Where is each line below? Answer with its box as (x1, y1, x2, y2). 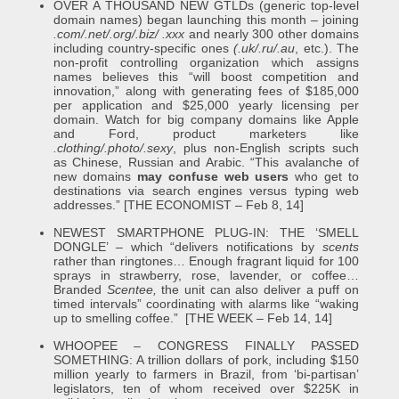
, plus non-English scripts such (172, 141, 360, 155)
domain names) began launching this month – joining (53, 12, 360, 27)
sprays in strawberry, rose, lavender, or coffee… (53, 268, 360, 282)
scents (322, 240, 360, 254)
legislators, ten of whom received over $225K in (53, 381, 360, 395)
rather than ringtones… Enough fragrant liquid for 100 (53, 254, 360, 268)
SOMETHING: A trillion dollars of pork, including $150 (53, 353, 360, 367)
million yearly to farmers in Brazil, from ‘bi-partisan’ (53, 367, 360, 381)
